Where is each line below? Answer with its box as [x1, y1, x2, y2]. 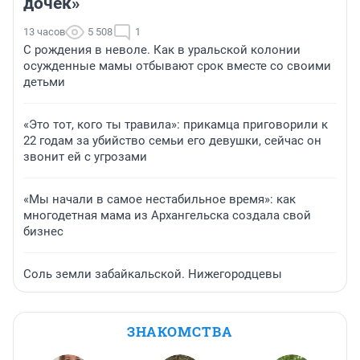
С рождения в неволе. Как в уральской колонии [23, 42, 301, 57]
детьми [23, 74, 65, 89]
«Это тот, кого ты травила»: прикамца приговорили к [23, 117, 328, 132]
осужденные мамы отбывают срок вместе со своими [23, 58, 331, 73]
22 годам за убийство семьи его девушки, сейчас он [23, 133, 321, 148]
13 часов [23, 25, 65, 38]
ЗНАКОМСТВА [127, 321, 233, 341]
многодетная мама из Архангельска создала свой [23, 207, 311, 223]
